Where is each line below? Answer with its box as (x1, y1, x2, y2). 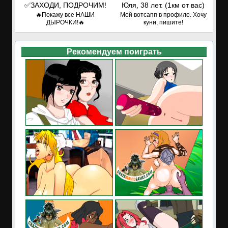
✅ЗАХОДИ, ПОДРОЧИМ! (24, 1, 106, 9)
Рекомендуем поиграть (66, 47, 162, 56)
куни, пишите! (143, 19, 183, 26)
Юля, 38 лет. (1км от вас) (122, 1, 205, 9)
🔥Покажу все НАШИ (36, 11, 95, 18)
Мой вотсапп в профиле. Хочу (120, 11, 207, 18)
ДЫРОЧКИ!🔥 (46, 19, 84, 26)
